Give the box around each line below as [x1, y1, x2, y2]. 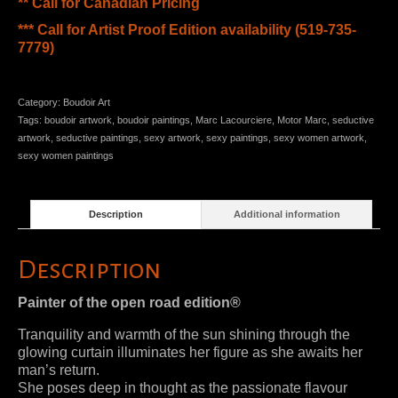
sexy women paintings [18, 149, 114, 161]
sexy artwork [144, 131, 201, 143]
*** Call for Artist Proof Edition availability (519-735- [18, 21, 356, 37]
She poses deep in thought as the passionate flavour [18, 380, 347, 396]
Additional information [233, 209, 340, 220]
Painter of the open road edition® [18, 295, 241, 311]
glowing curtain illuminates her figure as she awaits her [18, 345, 362, 361]
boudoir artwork [44, 114, 112, 125]
